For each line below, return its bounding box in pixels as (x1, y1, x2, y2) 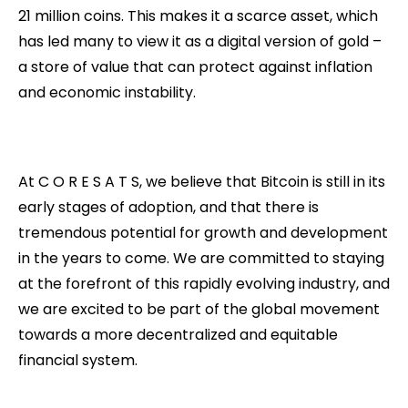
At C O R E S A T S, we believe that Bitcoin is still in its (18, 170, 385, 192)
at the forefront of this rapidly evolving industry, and (18, 272, 390, 294)
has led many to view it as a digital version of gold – (18, 30, 382, 52)
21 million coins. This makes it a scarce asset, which (18, 5, 378, 26)
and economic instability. (18, 81, 196, 103)
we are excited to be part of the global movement (18, 298, 380, 320)
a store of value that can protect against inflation (18, 56, 372, 77)
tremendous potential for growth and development (18, 221, 388, 243)
